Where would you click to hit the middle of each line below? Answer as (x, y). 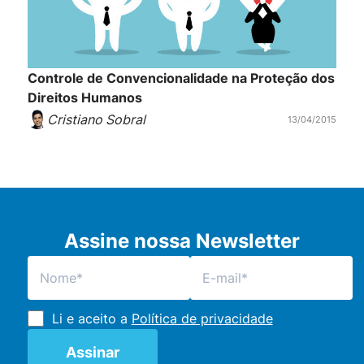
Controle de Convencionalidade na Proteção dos (181, 78)
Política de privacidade (202, 319)
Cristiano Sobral (96, 120)
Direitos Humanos (84, 97)
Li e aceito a (91, 319)
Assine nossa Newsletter (182, 241)
